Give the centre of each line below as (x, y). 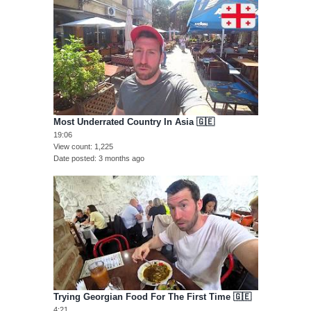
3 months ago (121, 158)
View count (72, 146)
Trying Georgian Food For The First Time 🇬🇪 (152, 297)
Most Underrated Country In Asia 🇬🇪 (134, 121)
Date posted (74, 158)
